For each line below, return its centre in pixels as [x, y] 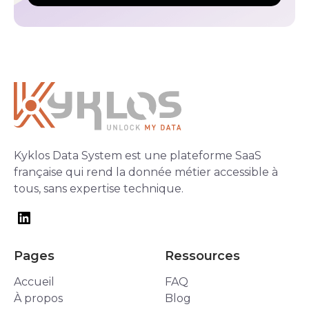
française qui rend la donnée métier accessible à [146, 172]
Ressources [202, 256]
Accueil [34, 282]
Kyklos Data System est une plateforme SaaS [138, 156]
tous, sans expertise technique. [99, 189]
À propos [38, 299]
